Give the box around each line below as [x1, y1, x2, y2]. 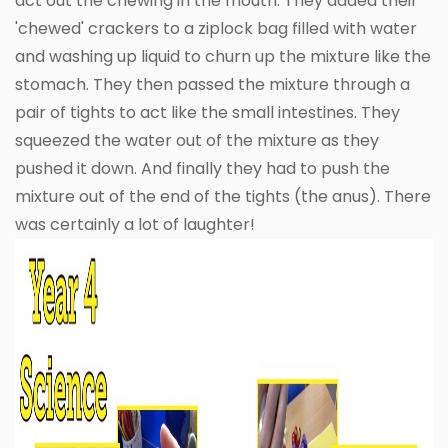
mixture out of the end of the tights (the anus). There [15, 185, 431, 209]
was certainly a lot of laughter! [15, 213, 255, 237]
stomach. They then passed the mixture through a [15, 73, 410, 97]
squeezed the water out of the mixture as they [15, 129, 379, 153]
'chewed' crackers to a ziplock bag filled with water [15, 17, 417, 41]
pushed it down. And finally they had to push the [15, 157, 390, 181]
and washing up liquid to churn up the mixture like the [15, 45, 431, 69]
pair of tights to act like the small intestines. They [15, 101, 400, 125]
